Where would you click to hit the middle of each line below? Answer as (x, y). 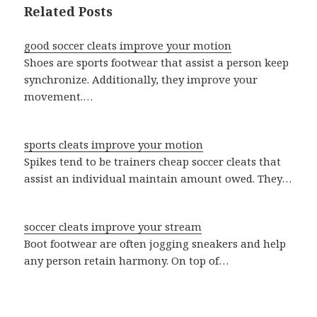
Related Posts (69, 12)
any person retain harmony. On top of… (127, 261)
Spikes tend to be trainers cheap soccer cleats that (153, 162)
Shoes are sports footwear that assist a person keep (157, 63)
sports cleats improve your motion (114, 145)
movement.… (59, 97)
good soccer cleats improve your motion (128, 46)
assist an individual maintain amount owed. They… (158, 179)
